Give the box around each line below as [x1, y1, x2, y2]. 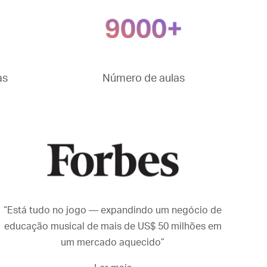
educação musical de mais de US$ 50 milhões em [4, 221, 222, 231]
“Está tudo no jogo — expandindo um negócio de [4, 205, 222, 215]
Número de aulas [103, 73, 185, 84]
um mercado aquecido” [61, 237, 165, 247]
